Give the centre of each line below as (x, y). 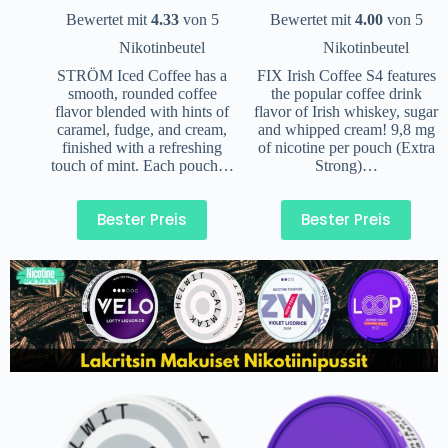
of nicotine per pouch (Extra (346, 147)
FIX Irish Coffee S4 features (346, 75)
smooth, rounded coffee (142, 93)
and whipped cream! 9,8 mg (346, 129)
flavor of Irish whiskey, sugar (346, 111)
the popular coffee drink (346, 93)
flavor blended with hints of (142, 111)
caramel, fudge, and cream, (142, 129)
